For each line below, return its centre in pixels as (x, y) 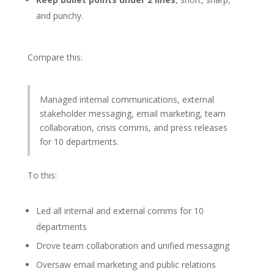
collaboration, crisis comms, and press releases (133, 128)
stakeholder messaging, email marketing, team (132, 114)
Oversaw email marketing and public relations (126, 265)
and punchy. (59, 16)
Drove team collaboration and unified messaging (132, 246)
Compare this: (55, 57)
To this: (42, 176)
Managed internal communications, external (127, 100)
